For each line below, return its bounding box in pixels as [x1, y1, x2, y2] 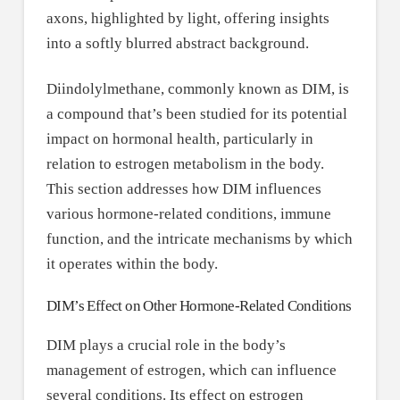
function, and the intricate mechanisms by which [46, 229, 353, 247]
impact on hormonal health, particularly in [46, 129, 313, 147]
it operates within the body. [46, 254, 218, 272]
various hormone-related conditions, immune [46, 204, 331, 222]
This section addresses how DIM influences [46, 179, 321, 197]
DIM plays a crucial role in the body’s [46, 336, 286, 354]
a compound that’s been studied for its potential [46, 104, 347, 122]
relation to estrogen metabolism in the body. [46, 154, 324, 172]
